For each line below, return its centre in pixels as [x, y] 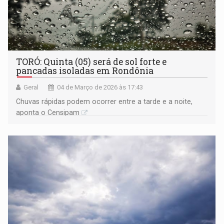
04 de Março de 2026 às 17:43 [100, 87]
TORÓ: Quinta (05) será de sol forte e [91, 61]
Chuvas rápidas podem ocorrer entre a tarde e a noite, [104, 101]
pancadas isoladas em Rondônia [85, 70]
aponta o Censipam [48, 112]
